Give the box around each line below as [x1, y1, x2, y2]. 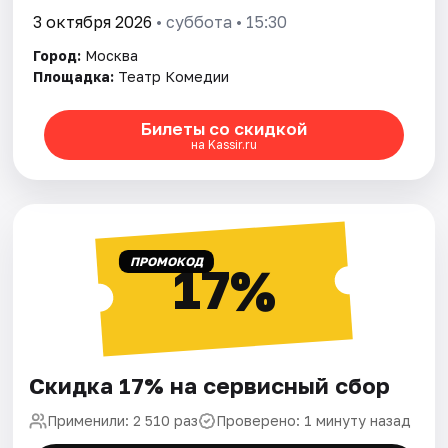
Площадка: [33, 68, 115, 86]
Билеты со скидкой [140, 117, 307, 139]
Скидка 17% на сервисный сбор [29, 372, 391, 400]
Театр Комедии [118, 68, 230, 86]
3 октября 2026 [33, 12, 153, 33]
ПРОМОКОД [129, 254, 203, 270]
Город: [33, 47, 82, 65]
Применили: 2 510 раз [47, 412, 199, 430]
